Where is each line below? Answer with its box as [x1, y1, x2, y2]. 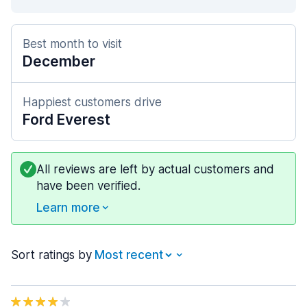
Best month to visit [23, 37, 122, 51]
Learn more [36, 201, 100, 214]
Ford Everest [23, 111, 110, 128]
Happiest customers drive [23, 95, 162, 109]
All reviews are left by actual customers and [36, 162, 274, 176]
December [23, 53, 95, 70]
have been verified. [36, 179, 140, 193]
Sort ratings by [11, 248, 92, 262]
